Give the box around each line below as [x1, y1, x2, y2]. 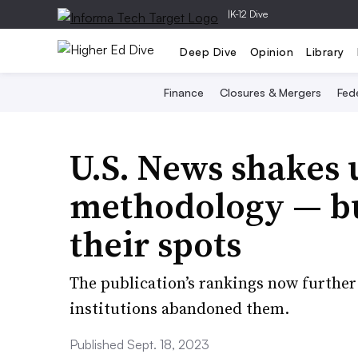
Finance [164, 86, 204, 99]
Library [306, 44, 344, 58]
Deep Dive [180, 44, 237, 58]
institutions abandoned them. [70, 297, 289, 320]
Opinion [249, 44, 293, 58]
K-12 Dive [230, 8, 268, 20]
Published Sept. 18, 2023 [70, 336, 209, 352]
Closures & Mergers [220, 86, 321, 99]
